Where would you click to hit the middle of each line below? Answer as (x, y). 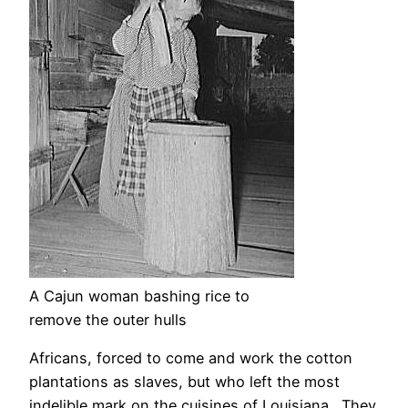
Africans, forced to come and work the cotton (191, 358)
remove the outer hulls (108, 319)
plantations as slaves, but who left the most (184, 382)
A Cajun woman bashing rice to (139, 296)
